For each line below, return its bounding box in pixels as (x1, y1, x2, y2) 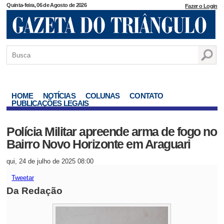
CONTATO (129, 91, 163, 100)
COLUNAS (85, 91, 120, 100)
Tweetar (11, 174, 34, 181)
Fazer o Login (185, 3, 217, 9)
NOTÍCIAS (42, 91, 75, 100)
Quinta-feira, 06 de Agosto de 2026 (6, 2, 86, 8)
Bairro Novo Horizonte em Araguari (6, 137, 190, 151)
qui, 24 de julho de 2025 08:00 (6, 157, 94, 165)
